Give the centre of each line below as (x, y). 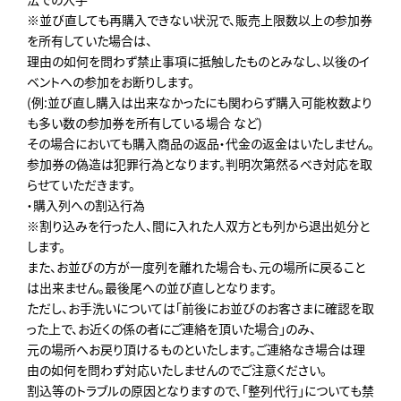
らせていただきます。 (81, 184)
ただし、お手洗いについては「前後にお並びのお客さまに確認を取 (200, 307)
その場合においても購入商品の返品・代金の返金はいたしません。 (200, 143)
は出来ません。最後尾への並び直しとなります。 (152, 287)
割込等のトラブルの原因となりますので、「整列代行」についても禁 (200, 390)
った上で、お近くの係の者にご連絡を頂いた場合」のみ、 (171, 328)
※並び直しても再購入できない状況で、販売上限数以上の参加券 (200, 19)
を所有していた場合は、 (90, 40)
